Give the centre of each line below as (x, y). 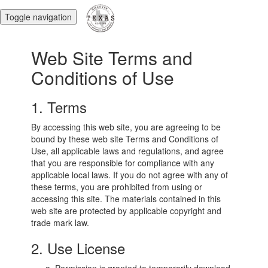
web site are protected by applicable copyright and (127, 211)
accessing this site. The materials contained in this (126, 199)
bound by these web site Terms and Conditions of (125, 139)
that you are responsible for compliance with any (123, 163)
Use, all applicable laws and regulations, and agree (128, 151)
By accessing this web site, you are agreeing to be (126, 127)
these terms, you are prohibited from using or (117, 187)
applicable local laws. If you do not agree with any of (130, 175)
